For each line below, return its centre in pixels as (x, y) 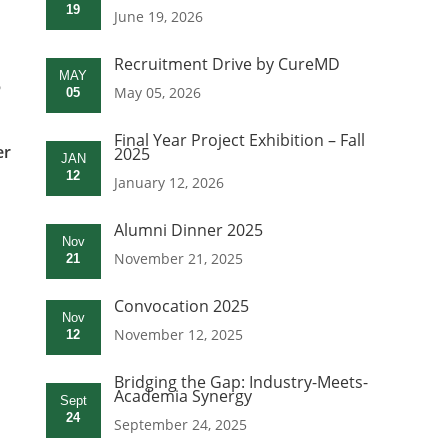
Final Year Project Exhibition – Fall (239, 140)
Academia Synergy (182, 396)
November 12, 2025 (178, 335)
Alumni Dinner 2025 (188, 230)
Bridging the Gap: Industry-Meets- (240, 382)
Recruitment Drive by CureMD (226, 64)
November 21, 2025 (178, 259)
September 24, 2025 (180, 425)
